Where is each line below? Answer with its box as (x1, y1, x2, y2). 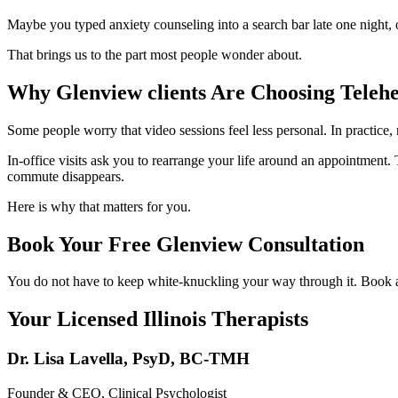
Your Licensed (7, 307, 143, 331)
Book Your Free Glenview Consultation (7, 232, 364, 256)
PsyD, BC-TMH (132, 349, 250, 369)
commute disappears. (7, 168, 124, 184)
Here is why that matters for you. (7, 198, 191, 214)
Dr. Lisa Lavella (7, 349, 123, 369)
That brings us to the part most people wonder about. (7, 46, 302, 62)
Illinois (143, 307, 206, 331)
